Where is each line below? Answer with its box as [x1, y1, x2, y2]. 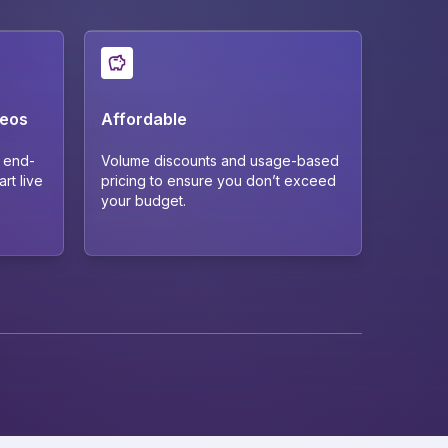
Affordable [101, 108, 187, 129]
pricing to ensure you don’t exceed [101, 171, 336, 189]
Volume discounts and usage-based [101, 151, 339, 169]
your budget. [101, 191, 186, 209]
